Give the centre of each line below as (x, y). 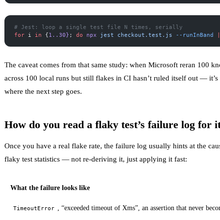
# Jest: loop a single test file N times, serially (98, 27)
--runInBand (193, 35)
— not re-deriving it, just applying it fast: (124, 159)
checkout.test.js (143, 35)
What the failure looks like (50, 188)
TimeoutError (34, 208)
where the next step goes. (43, 91)
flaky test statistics (32, 159)
